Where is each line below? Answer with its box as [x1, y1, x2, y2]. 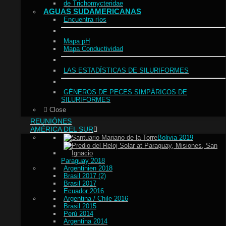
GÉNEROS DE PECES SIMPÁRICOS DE [64, 88, 187, 96]
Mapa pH [64, 37, 90, 45]
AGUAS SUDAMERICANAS [43, 7, 141, 16]
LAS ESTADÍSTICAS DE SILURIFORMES [64, 67, 189, 75]
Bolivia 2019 [157, 134, 193, 142]
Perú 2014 [64, 210, 93, 218]
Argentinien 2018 [64, 164, 112, 173]
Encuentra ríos [64, 16, 106, 24]
